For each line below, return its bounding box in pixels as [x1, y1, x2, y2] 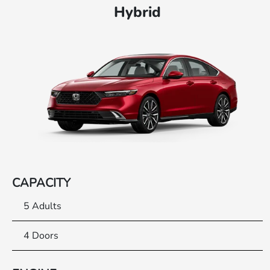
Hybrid [114, 2, 162, 22]
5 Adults [24, 199, 62, 213]
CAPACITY [12, 175, 71, 192]
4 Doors [24, 228, 59, 242]
